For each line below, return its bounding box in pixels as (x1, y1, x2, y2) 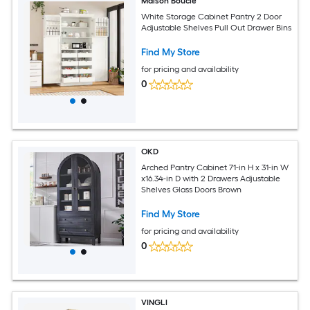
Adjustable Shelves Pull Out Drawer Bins (141, 22, 292, 33)
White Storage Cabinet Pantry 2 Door (141, 11, 282, 21)
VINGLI (141, 297, 168, 307)
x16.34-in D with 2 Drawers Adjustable (141, 173, 241, 183)
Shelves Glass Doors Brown (172, 184, 242, 194)
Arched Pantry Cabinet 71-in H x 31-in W (141, 162, 289, 172)
